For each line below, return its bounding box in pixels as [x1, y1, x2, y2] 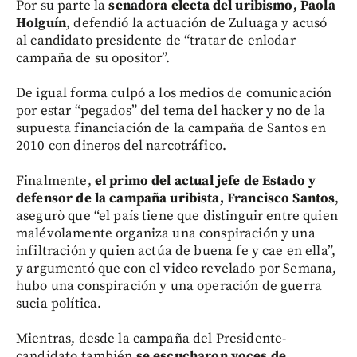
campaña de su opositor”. [16, 49, 171, 67]
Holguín [16, 14, 67, 32]
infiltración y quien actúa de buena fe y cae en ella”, [16, 242, 336, 260]
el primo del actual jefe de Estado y [91, 172, 316, 190]
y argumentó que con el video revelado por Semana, [16, 260, 337, 277]
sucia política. [16, 295, 102, 312]
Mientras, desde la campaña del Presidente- [16, 330, 287, 347]
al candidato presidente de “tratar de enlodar [16, 32, 296, 49]
